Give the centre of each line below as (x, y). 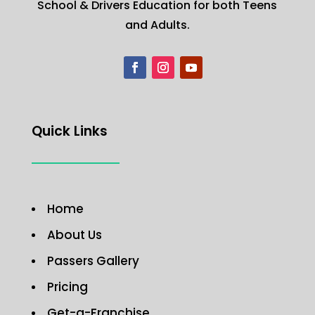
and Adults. (157, 25)
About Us (74, 235)
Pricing (67, 287)
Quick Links (69, 131)
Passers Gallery (93, 261)
